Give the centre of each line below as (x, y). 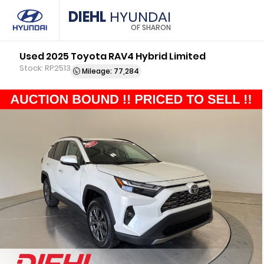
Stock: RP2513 (45, 68)
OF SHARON (151, 27)
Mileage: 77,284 (110, 71)
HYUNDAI (138, 17)
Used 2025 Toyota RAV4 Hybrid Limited (113, 56)
